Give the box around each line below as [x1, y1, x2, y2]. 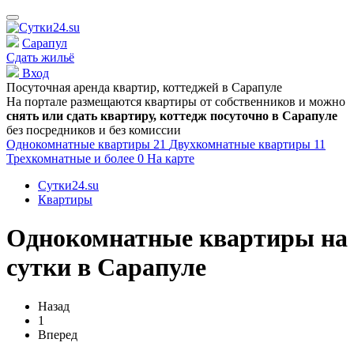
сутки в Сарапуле [6, 253, 206, 282]
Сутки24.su [38, 179, 99, 192]
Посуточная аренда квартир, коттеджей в [6, 81, 232, 94]
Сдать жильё [6, 51, 74, 64]
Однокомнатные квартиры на [6, 224, 348, 253]
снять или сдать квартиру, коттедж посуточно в [6, 109, 282, 122]
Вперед [38, 327, 77, 341]
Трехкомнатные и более [6, 152, 137, 165]
